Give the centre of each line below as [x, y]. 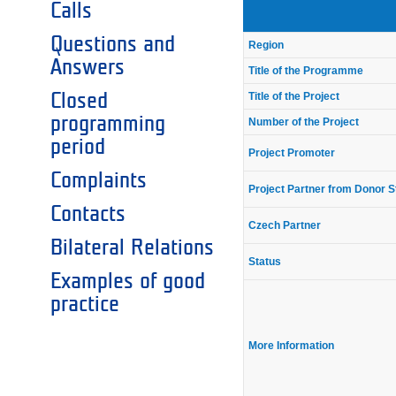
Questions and [113, 44]
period [78, 146]
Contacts [88, 213]
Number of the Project [304, 122]
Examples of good [128, 281]
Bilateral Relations [132, 247]
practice [85, 304]
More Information [292, 346]
